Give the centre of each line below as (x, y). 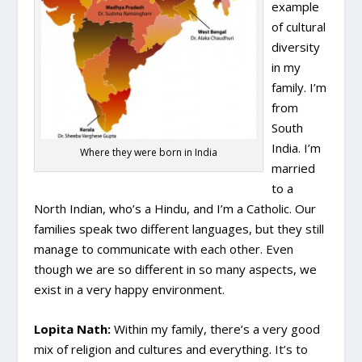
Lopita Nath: (73, 329)
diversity (296, 47)
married (294, 168)
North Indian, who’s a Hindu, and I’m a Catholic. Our (175, 209)
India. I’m (297, 148)
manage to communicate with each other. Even (164, 249)
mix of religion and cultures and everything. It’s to (171, 349)
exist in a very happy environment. (130, 290)
